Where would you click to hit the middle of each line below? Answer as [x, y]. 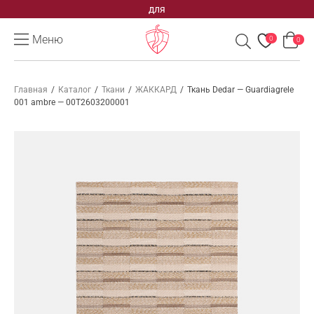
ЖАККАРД [156, 90]
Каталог [75, 90]
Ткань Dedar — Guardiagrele [240, 90]
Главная [31, 90]
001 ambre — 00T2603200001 [72, 102]
